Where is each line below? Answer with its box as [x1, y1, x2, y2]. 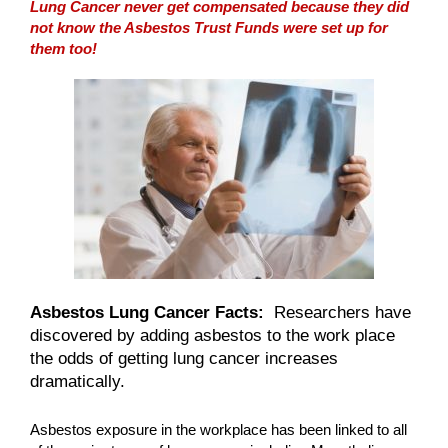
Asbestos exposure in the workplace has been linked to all [30, 420, 407, 438]
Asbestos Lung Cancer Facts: [30, 303, 264, 322]
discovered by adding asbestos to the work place [30, 326, 395, 345]
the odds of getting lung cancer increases [30, 349, 338, 368]
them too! [30, 39, 97, 57]
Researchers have [264, 303, 411, 322]
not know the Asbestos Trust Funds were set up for [30, 18, 388, 36]
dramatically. [30, 372, 125, 391]
